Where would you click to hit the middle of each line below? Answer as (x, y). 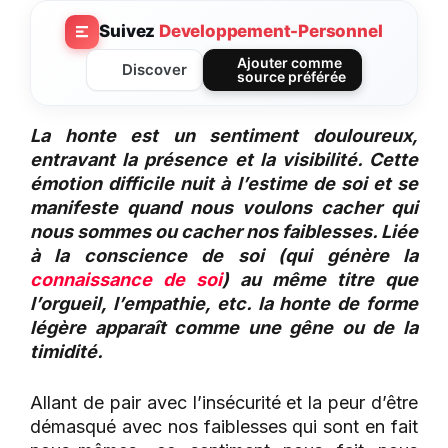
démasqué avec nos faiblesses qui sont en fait (224, 426)
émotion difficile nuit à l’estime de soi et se (224, 183)
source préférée (291, 76)
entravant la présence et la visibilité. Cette (224, 159)
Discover (154, 69)
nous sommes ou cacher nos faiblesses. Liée (224, 231)
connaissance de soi (126, 279)
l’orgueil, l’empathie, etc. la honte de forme (224, 303)
